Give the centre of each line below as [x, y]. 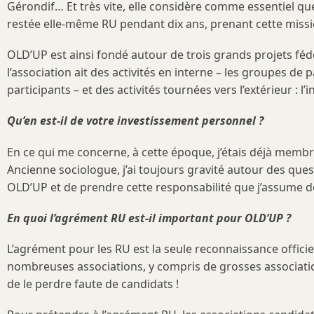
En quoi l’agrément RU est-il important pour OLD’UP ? [149, 218]
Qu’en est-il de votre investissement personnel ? [135, 121]
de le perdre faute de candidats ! [93, 284]
